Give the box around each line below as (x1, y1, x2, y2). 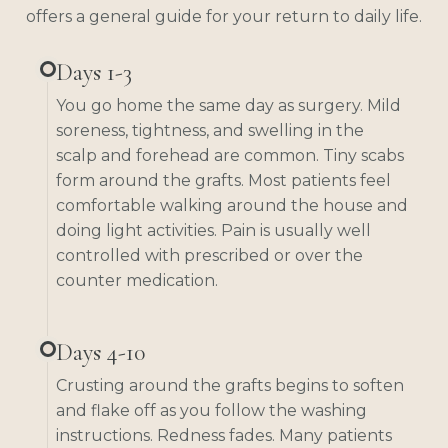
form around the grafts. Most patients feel (56, 170, 391, 190)
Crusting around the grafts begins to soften (56, 375, 404, 395)
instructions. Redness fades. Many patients (56, 425, 392, 445)
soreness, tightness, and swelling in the (56, 120, 364, 140)
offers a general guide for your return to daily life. (26, 6, 422, 26)
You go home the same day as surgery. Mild (56, 95, 401, 115)
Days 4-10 (56, 337, 145, 367)
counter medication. (56, 270, 218, 290)
